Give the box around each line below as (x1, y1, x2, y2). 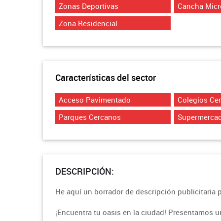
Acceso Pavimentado (59, 95, 131, 105)
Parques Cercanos (59, 112, 121, 122)
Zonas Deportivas (59, 1, 118, 11)
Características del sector (55, 72, 156, 83)
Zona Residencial (59, 18, 117, 28)
